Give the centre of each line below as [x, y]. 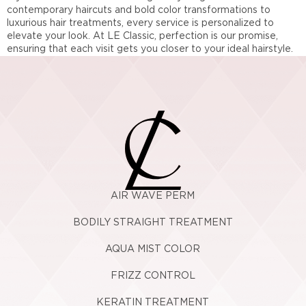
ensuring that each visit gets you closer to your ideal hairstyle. [150, 49]
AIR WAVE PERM [153, 196]
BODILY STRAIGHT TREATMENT [153, 222]
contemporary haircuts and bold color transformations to [139, 10]
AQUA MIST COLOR [153, 249]
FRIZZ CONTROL [153, 276]
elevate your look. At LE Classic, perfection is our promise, [142, 36]
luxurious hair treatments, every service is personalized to [140, 23]
